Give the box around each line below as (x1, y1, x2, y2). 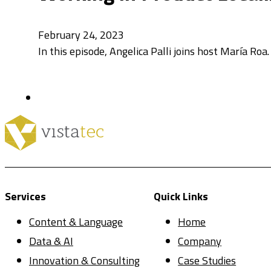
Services (5, 188, 46, 205)
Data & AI (29, 233, 73, 250)
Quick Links (154, 188, 209, 205)
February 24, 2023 (38, 26, 124, 43)
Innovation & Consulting (29, 252, 140, 269)
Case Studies (178, 252, 237, 269)
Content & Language (29, 214, 123, 230)
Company (178, 233, 222, 250)
